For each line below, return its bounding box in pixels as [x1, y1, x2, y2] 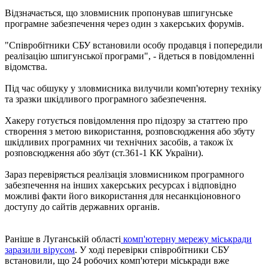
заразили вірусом [5, 244, 75, 255]
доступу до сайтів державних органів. [5, 201, 160, 212]
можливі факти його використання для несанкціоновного [5, 190, 240, 201]
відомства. [5, 61, 47, 72]
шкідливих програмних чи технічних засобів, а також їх [5, 136, 233, 147]
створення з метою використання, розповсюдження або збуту [5, 126, 255, 136]
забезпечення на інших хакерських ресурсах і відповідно [5, 179, 236, 190]
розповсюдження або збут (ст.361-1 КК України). [5, 147, 203, 158]
